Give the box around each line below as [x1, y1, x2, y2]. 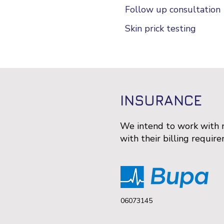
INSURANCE [120, 92, 202, 108]
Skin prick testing [125, 22, 196, 34]
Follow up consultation [125, 3, 220, 15]
